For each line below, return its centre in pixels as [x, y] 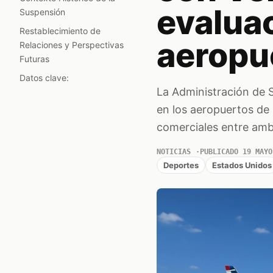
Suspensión [42, 12]
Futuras [34, 59]
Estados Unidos [242, 165]
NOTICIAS [173, 152]
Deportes [181, 165]
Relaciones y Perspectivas [72, 45]
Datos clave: [44, 78]
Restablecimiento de [60, 31]
